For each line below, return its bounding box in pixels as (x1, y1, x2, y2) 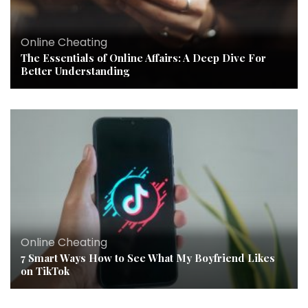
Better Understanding (21, 64, 129, 78)
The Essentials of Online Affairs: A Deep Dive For (21, 51, 266, 65)
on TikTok (21, 264, 69, 278)
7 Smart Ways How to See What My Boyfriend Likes (21, 251, 275, 265)
